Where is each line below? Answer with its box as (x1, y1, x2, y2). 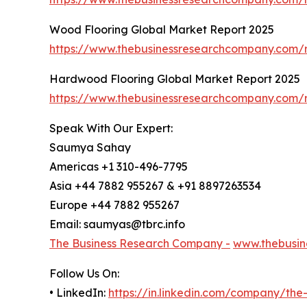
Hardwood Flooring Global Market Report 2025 (49, 71, 300, 86)
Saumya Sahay (49, 140, 131, 154)
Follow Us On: (49, 266, 119, 280)
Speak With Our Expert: (49, 121, 173, 135)
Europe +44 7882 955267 (49, 197, 180, 212)
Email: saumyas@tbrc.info (49, 217, 185, 231)
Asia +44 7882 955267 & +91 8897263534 (49, 178, 261, 193)
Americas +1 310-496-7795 (49, 159, 188, 173)
